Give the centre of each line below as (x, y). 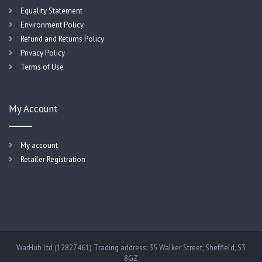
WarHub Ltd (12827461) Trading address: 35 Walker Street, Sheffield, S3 (131, 247)
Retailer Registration (53, 159)
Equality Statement (51, 11)
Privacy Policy (43, 53)
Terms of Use (42, 67)
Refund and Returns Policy (62, 39)
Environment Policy (52, 25)
